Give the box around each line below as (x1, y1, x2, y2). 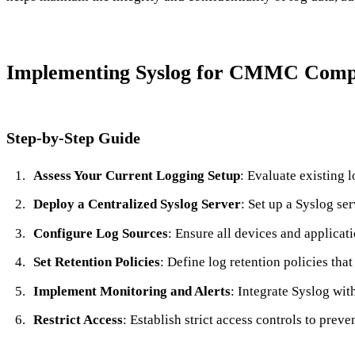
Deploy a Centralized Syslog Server (32, 197, 241, 212)
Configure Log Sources (32, 225, 168, 241)
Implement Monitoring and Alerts (32, 283, 231, 299)
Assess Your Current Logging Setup (32, 167, 240, 183)
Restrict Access (32, 312, 123, 328)
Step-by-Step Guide (6, 128, 140, 147)
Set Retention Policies (32, 254, 160, 270)
